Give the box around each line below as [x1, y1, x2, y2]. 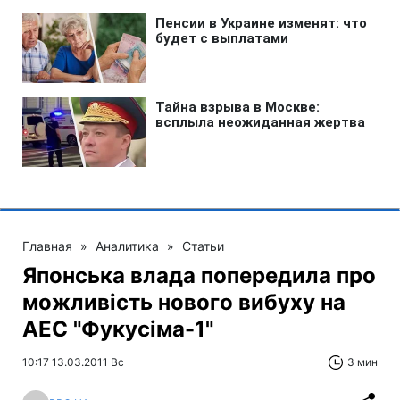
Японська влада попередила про [22, 262, 376, 288]
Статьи [182, 237, 224, 254]
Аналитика [96, 237, 159, 254]
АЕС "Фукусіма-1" [22, 315, 213, 342]
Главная [22, 237, 72, 254]
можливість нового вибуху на [22, 288, 346, 315]
